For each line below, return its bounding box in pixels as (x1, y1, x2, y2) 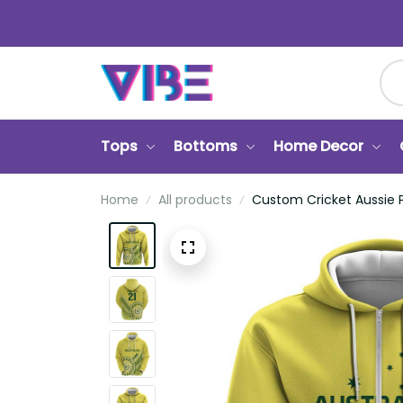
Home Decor (273, 136, 363, 157)
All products (158, 191, 232, 209)
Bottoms (174, 136, 237, 157)
